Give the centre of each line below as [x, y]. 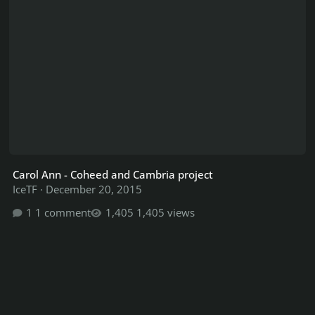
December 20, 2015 [94, 189]
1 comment [63, 212]
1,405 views [165, 212]
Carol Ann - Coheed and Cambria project [113, 174]
